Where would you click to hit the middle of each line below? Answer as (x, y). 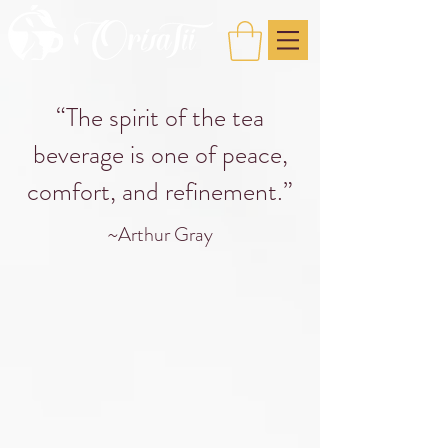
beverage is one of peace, (160, 155)
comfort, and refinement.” (160, 192)
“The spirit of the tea (160, 118)
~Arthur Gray (160, 235)
